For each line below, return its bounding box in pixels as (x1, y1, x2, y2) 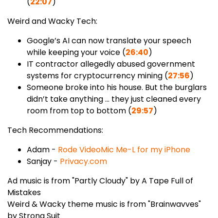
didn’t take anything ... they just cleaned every (27, 93, 201, 105)
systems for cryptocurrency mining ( (27, 70, 168, 81)
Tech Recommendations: (7, 125, 103, 136)
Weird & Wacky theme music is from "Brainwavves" (7, 199, 201, 210)
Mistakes (7, 187, 41, 198)
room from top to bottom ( (27, 105, 131, 116)
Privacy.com (60, 156, 107, 167)
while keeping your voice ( (27, 47, 126, 58)
